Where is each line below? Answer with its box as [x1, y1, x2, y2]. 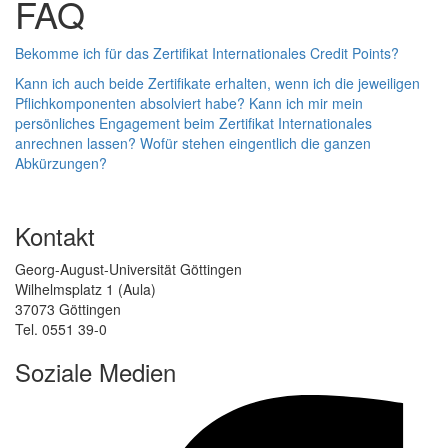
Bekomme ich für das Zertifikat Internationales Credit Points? [15, 42, 399, 63]
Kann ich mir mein [249, 92, 363, 113]
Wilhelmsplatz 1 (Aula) [15, 278, 156, 299]
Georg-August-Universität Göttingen [15, 258, 242, 279]
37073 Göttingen [15, 298, 121, 319]
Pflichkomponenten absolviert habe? [15, 92, 249, 113]
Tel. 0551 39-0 [15, 318, 107, 339]
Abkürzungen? [15, 152, 107, 173]
